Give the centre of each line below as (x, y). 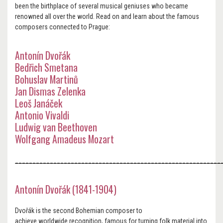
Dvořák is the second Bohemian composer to (79, 210)
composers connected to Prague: (62, 27)
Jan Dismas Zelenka (50, 92)
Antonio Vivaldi (42, 115)
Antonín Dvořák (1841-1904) (66, 189)
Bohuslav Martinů (47, 80)
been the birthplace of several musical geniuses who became (102, 6)
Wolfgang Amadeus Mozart (64, 139)
